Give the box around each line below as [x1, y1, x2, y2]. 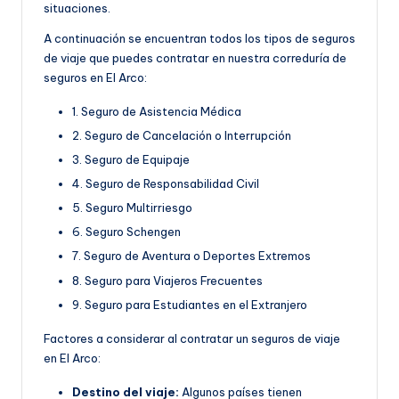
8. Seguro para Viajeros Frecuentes [72, 273, 263, 288]
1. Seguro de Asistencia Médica [72, 103, 241, 118]
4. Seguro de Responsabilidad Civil [72, 176, 259, 191]
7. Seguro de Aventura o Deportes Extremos [72, 248, 311, 264]
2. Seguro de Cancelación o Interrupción [72, 127, 291, 142]
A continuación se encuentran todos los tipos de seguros [44, 30, 355, 45]
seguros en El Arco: [44, 69, 147, 85]
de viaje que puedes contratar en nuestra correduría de [44, 50, 346, 65]
